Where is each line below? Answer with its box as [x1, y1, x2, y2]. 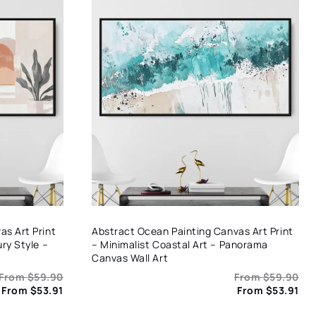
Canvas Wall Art [92, 251, 169, 265]
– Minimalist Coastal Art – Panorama [92, 238, 268, 252]
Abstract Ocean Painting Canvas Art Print [92, 224, 293, 238]
